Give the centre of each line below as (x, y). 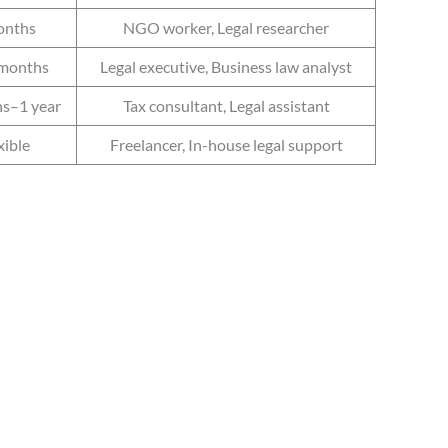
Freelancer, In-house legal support (226, 145)
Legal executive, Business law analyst (226, 67)
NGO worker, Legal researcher (226, 28)
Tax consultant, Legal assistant (226, 106)
